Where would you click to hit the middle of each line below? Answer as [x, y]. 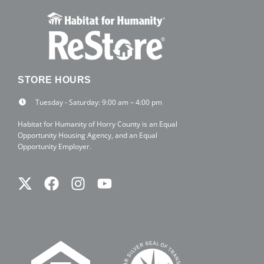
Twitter [48, 182]
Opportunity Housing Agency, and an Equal [88, 135]
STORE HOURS [55, 80]
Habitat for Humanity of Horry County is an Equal [98, 124]
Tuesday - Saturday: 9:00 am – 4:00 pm [99, 102]
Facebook [83, 182]
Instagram [112, 182]
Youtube [132, 182]
